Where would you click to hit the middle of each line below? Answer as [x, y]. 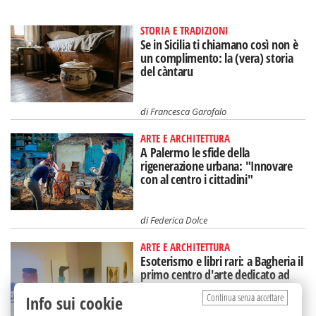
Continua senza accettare [245, 297]
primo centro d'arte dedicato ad [215, 275]
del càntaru [167, 71]
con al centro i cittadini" [197, 180]
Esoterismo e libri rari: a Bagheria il [222, 261]
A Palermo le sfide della [195, 153]
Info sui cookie [74, 303]
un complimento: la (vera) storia [217, 57]
